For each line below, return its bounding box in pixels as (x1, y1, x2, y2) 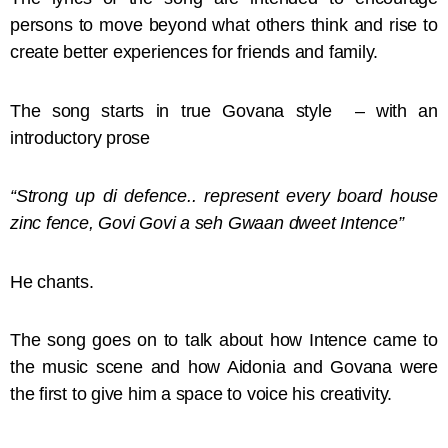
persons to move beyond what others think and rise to (10, 15, 438, 36)
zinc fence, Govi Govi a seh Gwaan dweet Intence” (10, 213, 404, 234)
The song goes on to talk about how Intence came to (10, 330, 438, 351)
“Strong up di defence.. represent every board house (10, 186, 438, 207)
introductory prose (10, 127, 155, 148)
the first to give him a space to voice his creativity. (10, 384, 397, 405)
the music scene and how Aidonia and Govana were (10, 357, 438, 378)
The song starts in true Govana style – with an (10, 100, 438, 121)
